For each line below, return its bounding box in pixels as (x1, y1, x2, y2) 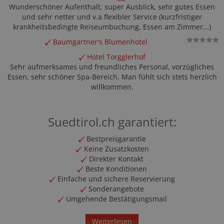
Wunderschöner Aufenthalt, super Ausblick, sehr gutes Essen (9, 2, 215, 11)
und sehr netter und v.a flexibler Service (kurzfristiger (22, 12, 202, 21)
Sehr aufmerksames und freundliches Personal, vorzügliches (10, 62, 214, 71)
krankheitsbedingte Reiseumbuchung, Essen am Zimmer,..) (13, 22, 211, 31)
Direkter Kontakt (87, 154, 143, 163)
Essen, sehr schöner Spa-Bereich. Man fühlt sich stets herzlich (7, 72, 217, 81)
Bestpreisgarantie (84, 134, 146, 143)
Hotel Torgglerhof (85, 52, 145, 61)
